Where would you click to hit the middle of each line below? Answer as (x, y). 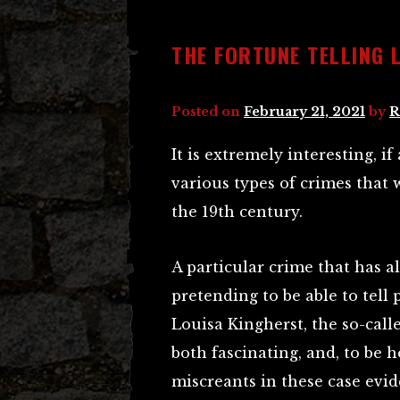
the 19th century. (237, 212)
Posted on (208, 112)
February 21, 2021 (304, 112)
